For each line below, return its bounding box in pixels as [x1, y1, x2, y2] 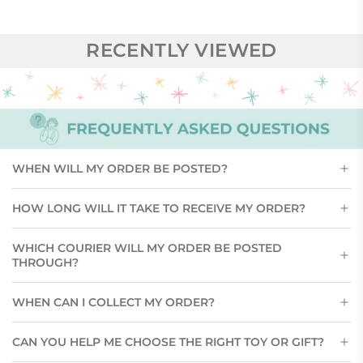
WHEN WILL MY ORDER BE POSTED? [12, 161, 228, 177]
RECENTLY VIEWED [86, 39, 277, 62]
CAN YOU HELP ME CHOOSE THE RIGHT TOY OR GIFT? [12, 335, 324, 350]
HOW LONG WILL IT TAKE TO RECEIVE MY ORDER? [12, 201, 305, 216]
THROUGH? [12, 255, 79, 271]
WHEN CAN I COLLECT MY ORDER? [12, 295, 215, 310]
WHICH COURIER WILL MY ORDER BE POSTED [12, 241, 282, 256]
